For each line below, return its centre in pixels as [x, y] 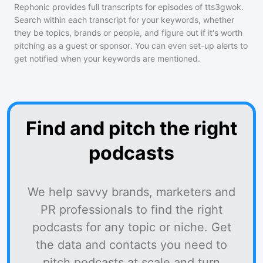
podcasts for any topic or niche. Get [131, 227]
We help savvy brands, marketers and [131, 192]
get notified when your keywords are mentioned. [107, 58]
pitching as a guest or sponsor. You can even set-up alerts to [131, 45]
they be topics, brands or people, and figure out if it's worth [128, 33]
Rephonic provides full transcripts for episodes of [109, 7]
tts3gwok [223, 7]
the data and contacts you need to [131, 245]
